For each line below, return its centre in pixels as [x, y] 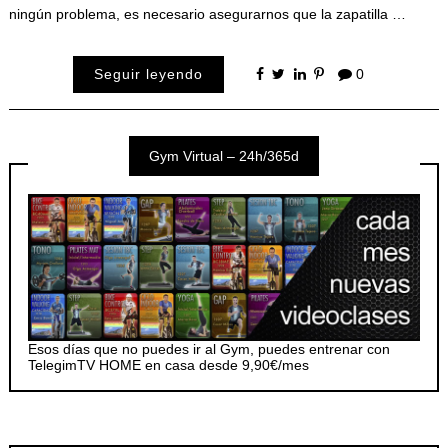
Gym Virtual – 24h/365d [224, 156]
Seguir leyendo [149, 74]
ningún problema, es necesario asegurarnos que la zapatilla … [207, 13]
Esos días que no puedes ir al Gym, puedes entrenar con [209, 348]
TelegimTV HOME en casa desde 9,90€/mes [169, 364]
